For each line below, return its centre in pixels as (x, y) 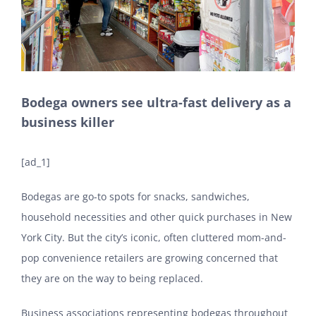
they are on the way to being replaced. (112, 278)
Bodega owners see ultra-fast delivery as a (156, 102)
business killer (68, 122)
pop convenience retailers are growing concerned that (150, 257)
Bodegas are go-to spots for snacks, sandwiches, (135, 196)
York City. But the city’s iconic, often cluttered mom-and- (154, 237)
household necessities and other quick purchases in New (157, 217)
